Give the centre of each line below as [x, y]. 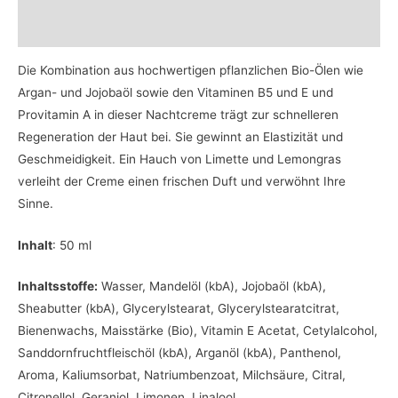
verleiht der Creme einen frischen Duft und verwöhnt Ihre [182, 181]
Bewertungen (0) [69, 30]
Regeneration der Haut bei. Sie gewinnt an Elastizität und [180, 136]
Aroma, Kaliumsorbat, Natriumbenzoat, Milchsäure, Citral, [182, 375]
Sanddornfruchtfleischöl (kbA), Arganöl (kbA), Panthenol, [179, 353]
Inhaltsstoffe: [58, 287]
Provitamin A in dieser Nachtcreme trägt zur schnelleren [178, 114]
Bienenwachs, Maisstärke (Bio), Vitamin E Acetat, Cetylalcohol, [198, 331]
